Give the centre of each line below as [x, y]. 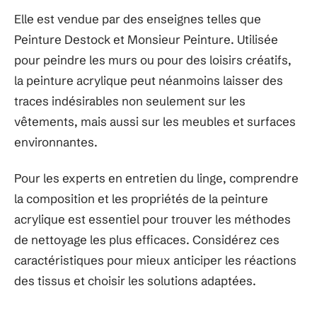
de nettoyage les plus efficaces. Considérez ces [147, 240]
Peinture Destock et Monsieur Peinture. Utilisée [146, 39]
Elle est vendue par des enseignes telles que [138, 18]
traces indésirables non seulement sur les [130, 100]
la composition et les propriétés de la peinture [141, 198]
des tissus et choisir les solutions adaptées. [135, 281]
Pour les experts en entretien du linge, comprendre [156, 178]
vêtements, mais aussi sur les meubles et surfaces [155, 121]
